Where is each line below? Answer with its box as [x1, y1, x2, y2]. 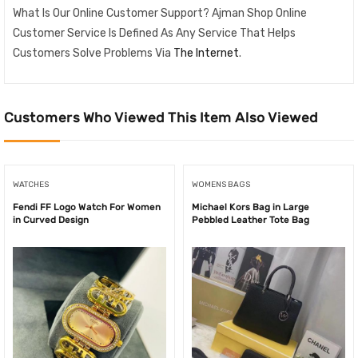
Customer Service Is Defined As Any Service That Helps [13, 26, 296, 41]
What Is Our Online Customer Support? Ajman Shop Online [13, 6, 307, 21]
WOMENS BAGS [192, 179, 250, 189]
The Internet [173, 46, 239, 61]
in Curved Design [13, 213, 89, 225]
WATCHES [13, 179, 49, 189]
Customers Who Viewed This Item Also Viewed [4, 108, 318, 126]
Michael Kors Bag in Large [192, 201, 309, 213]
